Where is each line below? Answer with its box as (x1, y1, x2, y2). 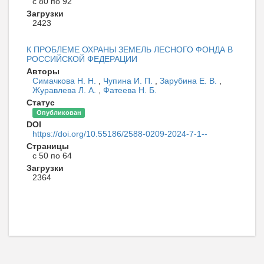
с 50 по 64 (32, 150, 72, 160)
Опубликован (36, 108, 81, 116)
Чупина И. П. (103, 75, 155, 85)
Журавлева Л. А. (32, 85, 98, 95)
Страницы (27, 141, 69, 151)
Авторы (27, 66, 60, 76)
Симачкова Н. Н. (32, 75, 98, 85)
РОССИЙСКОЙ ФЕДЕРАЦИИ (27, 54, 137, 64)
